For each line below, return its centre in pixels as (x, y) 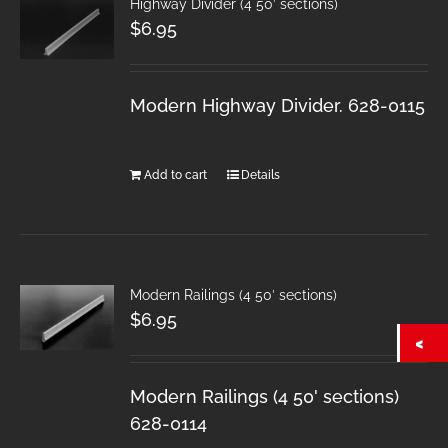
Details (261, 174)
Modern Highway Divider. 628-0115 (278, 105)
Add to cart (176, 174)
